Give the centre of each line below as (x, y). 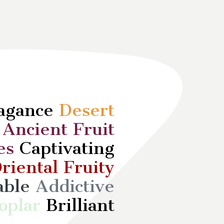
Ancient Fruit (58, 129)
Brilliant (77, 205)
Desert (86, 110)
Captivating (64, 148)
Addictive (75, 186)
